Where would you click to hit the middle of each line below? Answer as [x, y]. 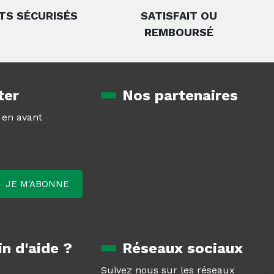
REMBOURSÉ [179, 32]
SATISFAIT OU [179, 16]
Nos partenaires [180, 95]
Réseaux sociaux [183, 248]
